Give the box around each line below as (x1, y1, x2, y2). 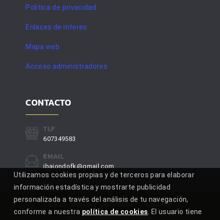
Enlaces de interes (26, 23, 87, 31)
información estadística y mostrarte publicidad (14, 183, 171, 192)
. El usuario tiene (148, 208, 202, 216)
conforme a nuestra (14, 208, 82, 216)
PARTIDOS (104, 200, 134, 210)
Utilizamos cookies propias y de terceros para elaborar (14, 171, 194, 179)
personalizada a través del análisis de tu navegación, (14, 195, 189, 204)
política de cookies (82, 208, 148, 216)
